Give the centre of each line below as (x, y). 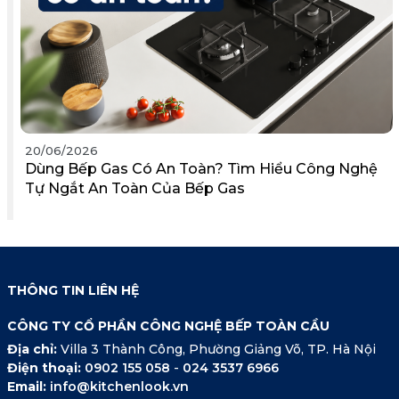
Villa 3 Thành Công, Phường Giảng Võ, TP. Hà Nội (218, 350)
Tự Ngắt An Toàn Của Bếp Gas (134, 189)
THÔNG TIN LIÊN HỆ (73, 291)
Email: (28, 387)
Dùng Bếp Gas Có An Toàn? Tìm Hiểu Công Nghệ (201, 169)
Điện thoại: (45, 368)
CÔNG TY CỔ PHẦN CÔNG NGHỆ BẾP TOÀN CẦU (168, 326)
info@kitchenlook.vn (119, 387)
